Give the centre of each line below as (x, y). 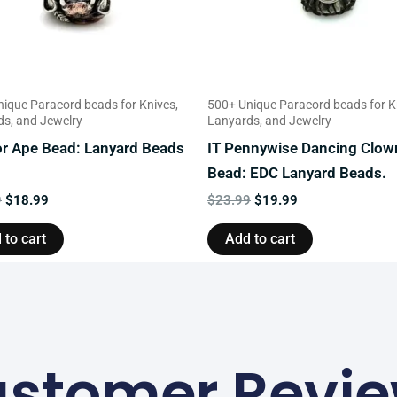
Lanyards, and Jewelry (269, 121)
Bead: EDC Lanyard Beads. (297, 172)
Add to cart (260, 239)
